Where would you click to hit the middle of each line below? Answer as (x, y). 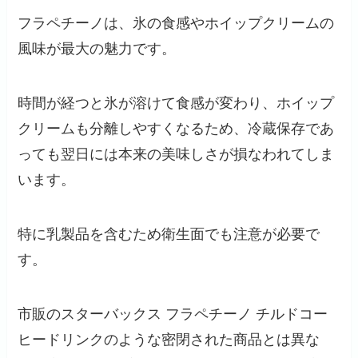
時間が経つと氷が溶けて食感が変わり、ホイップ (176, 103)
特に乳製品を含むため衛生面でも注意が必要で (169, 234)
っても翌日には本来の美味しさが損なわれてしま (176, 154)
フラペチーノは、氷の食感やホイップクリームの (176, 24)
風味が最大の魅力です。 (97, 49)
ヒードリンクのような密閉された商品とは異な (169, 339)
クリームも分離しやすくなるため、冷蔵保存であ (176, 128)
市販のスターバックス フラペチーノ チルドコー (173, 314)
